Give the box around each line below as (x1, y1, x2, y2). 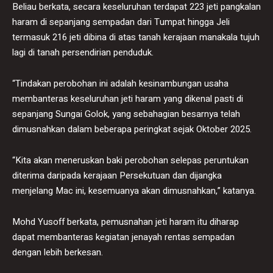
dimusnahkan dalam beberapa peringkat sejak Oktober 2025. (12, 122, 252, 136)
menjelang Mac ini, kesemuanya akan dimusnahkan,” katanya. (12, 183, 256, 197)
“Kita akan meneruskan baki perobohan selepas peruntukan (12, 153, 249, 167)
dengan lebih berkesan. (12, 245, 103, 259)
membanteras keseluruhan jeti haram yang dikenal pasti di (12, 91, 243, 105)
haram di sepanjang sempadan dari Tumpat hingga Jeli (12, 15, 230, 29)
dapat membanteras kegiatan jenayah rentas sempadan (12, 230, 235, 244)
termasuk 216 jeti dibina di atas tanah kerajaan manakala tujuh (12, 30, 260, 44)
